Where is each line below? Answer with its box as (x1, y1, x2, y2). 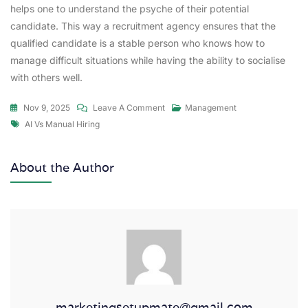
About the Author (10, 159, 114, 175)
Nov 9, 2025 (23, 102, 70, 113)
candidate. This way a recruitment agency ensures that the (10, 19, 276, 32)
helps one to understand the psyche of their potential (10, 2, 249, 14)
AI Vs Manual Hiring (25, 118, 100, 129)
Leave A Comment (93, 102, 165, 113)
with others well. (10, 71, 82, 83)
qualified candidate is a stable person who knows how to (10, 36, 265, 49)
